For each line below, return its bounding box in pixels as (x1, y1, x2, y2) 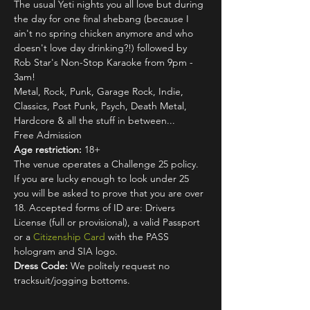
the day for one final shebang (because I (14, 12, 192, 25)
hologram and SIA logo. (14, 245, 118, 257)
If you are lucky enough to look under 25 (14, 172, 192, 185)
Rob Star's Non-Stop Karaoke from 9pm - (14, 56, 196, 69)
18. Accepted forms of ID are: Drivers (14, 201, 178, 214)
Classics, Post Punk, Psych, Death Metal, (14, 100, 190, 112)
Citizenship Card (33, 230, 105, 243)
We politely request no (68, 259, 172, 272)
